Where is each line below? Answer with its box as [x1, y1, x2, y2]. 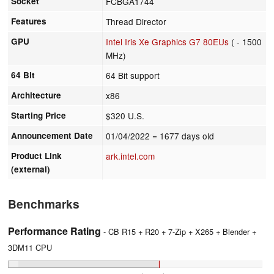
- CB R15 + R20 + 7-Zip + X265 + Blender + [101, 225, 256, 237]
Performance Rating [8, 223, 101, 238]
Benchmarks [8, 194, 80, 212]
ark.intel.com [106, 149, 155, 162]
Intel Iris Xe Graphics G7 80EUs [106, 35, 229, 48]
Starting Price [11, 109, 67, 121]
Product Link [11, 149, 62, 161]
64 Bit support [106, 68, 160, 81]
